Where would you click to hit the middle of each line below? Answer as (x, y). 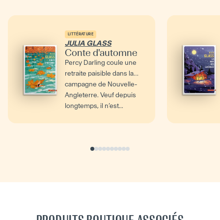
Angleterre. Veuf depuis (100, 95)
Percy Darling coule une (101, 62)
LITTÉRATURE (81, 34)
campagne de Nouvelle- (101, 84)
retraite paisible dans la (99, 73)
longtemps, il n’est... (94, 106)
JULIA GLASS (88, 43)
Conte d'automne (101, 53)
